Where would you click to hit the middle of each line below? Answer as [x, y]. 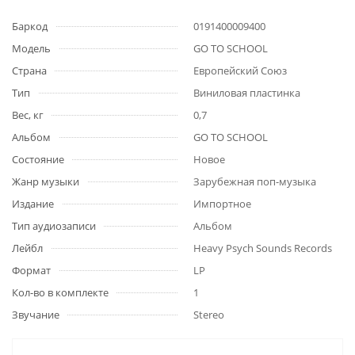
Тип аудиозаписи [54, 226]
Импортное [222, 204]
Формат [31, 270]
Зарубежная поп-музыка [255, 181]
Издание [33, 204]
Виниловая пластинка [247, 93]
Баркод [30, 26]
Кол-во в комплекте [60, 292]
